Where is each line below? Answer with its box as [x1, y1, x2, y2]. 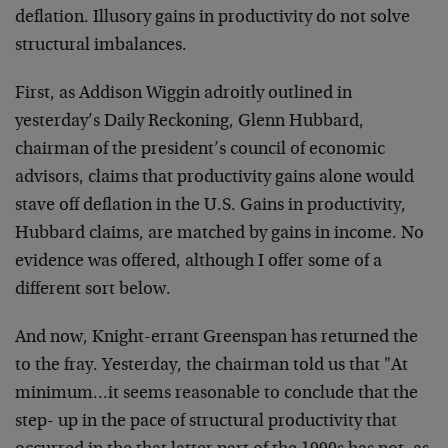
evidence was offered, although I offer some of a [15, 253, 382, 271]
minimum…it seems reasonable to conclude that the [15, 385, 418, 403]
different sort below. [15, 281, 171, 299]
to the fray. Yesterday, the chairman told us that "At [15, 357, 408, 375]
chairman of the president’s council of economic [15, 141, 385, 159]
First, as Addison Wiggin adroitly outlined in [15, 85, 352, 103]
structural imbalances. [15, 37, 187, 55]
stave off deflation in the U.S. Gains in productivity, [15, 197, 406, 215]
